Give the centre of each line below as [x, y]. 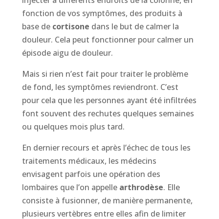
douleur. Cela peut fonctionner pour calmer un [108, 39]
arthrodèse [141, 187]
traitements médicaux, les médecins [89, 161]
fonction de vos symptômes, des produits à [102, 13]
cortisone [71, 26]
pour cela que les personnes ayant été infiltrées [109, 100]
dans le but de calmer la [134, 26]
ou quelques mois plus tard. [73, 126]
